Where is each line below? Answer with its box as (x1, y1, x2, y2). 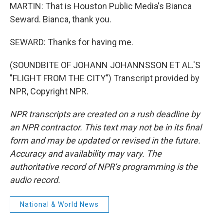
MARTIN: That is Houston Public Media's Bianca (10, 1, 192, 11)
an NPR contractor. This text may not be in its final (10, 122, 201, 132)
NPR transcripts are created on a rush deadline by (10, 109, 200, 119)
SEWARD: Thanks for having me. (10, 37, 133, 47)
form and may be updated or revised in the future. (10, 135, 200, 145)
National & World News (20, 200, 99, 208)
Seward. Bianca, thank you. (10, 14, 111, 24)
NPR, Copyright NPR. (10, 86, 89, 96)
